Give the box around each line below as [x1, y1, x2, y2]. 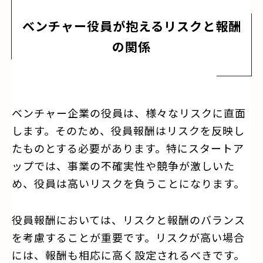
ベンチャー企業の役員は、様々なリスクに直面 [12, 104, 246, 120]
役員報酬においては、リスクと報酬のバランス [12, 211, 245, 227]
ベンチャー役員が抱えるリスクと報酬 [22, 16, 241, 35]
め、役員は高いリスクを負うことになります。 [12, 175, 245, 191]
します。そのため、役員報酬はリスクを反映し [12, 122, 245, 138]
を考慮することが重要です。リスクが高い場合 [12, 229, 245, 245]
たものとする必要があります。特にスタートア [12, 140, 244, 156]
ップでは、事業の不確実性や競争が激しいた [12, 157, 235, 173]
